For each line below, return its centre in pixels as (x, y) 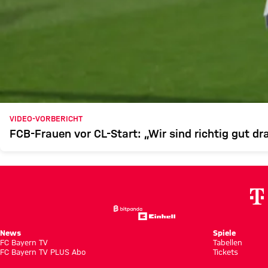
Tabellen (227, 242)
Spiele (224, 232)
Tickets (225, 252)
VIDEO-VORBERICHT (46, 119)
